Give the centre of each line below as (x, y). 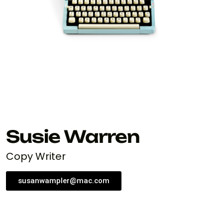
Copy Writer (36, 157)
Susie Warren (73, 137)
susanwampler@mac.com (64, 181)
